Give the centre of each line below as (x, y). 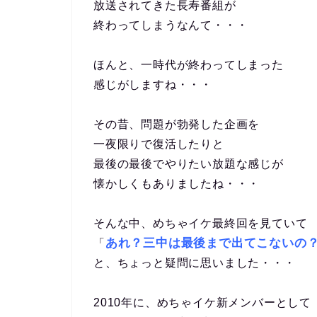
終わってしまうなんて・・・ (171, 25)
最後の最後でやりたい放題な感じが (189, 164)
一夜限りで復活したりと (159, 144)
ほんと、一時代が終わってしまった (189, 65)
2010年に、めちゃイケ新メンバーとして (202, 302)
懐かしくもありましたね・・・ (177, 184)
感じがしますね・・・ (153, 85)
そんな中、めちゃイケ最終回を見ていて (201, 223)
